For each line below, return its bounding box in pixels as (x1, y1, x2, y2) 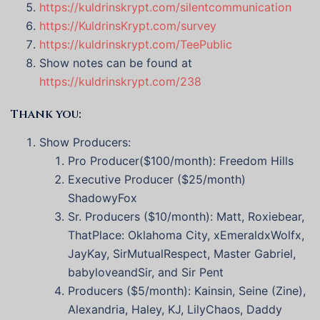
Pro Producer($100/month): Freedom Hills (68, 154, 294, 169)
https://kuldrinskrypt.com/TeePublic (39, 37, 232, 52)
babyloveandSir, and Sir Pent (68, 265, 224, 280)
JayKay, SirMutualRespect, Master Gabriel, (68, 246, 296, 261)
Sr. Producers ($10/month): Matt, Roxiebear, (68, 209, 304, 224)
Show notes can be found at (39, 56, 192, 71)
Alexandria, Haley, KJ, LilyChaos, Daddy (68, 302, 282, 317)
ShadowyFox (68, 191, 137, 206)
